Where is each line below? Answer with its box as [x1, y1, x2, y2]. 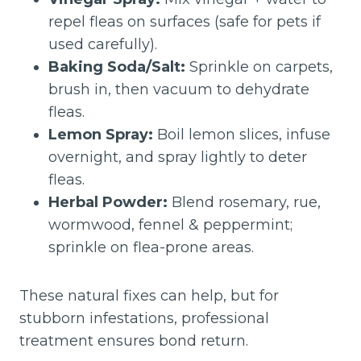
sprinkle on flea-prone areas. [48, 238, 254, 256]
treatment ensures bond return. [19, 331, 248, 350]
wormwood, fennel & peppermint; [48, 215, 293, 234]
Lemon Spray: [48, 125, 153, 143]
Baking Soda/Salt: [48, 57, 185, 76]
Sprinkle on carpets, [185, 57, 333, 76]
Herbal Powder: [48, 193, 168, 211]
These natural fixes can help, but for [19, 286, 279, 305]
